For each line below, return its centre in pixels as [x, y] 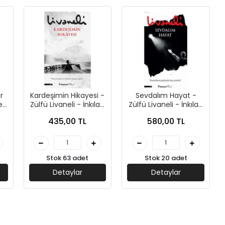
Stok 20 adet [166, 158]
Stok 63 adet [68, 158]
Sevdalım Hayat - [166, 96]
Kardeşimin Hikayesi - [68, 96]
